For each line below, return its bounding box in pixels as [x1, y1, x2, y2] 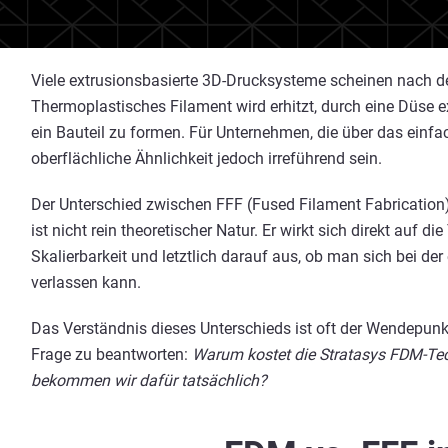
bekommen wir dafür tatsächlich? [31, 371, 267, 390]
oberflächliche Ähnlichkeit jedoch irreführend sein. [31, 149, 382, 168]
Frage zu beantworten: [31, 345, 192, 364]
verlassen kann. [31, 273, 141, 292]
